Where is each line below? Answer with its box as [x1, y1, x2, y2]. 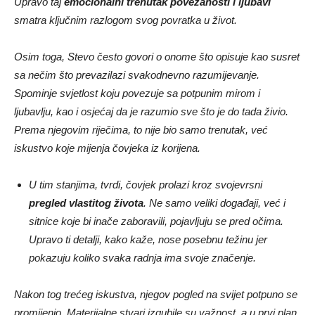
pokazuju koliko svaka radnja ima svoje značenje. [29, 252, 256, 264]
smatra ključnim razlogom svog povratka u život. [14, 14, 237, 27]
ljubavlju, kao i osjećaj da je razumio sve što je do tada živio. [14, 105, 288, 118]
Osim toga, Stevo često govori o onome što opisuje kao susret [14, 51, 300, 63]
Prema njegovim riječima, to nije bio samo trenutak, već [14, 124, 268, 136]
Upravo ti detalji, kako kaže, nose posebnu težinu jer [29, 233, 267, 246]
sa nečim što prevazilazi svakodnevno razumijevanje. [14, 69, 259, 82]
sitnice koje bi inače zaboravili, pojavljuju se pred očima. [29, 215, 283, 228]
